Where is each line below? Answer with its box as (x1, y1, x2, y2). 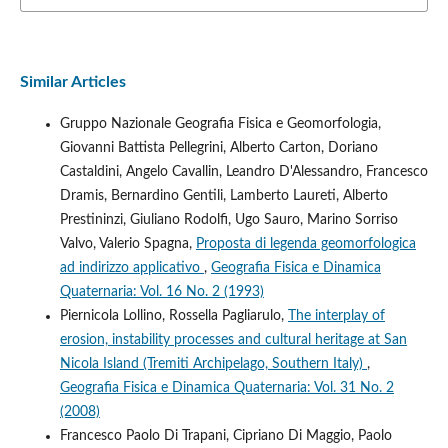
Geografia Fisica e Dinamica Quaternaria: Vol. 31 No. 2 (59, 380, 394, 395)
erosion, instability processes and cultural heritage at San (59, 332, 407, 347)
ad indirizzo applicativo (59, 260, 204, 275)
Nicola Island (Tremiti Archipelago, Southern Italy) (59, 356, 367, 371)
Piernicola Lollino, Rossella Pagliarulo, (59, 308, 288, 323)
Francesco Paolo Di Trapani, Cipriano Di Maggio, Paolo (59, 428, 392, 443)
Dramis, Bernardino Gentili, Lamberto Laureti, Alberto (59, 188, 388, 203)
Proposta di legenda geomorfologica (195, 236, 416, 251)
